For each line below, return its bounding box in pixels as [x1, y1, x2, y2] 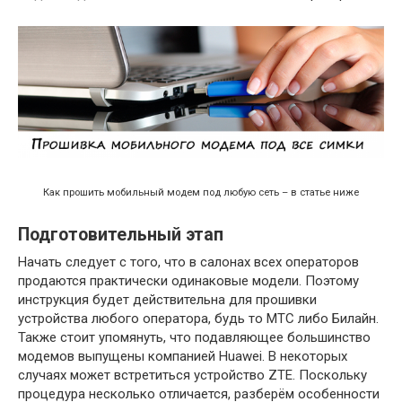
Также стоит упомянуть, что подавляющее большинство [18, 328, 371, 345]
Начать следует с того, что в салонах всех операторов [18, 253, 359, 270]
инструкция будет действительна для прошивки [18, 291, 317, 308]
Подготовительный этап [18, 224, 223, 246]
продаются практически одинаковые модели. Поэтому [18, 272, 359, 289]
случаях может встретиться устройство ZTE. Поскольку [18, 366, 367, 383]
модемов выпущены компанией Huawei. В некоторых [18, 347, 347, 364]
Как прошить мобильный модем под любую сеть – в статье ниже [43, 186, 359, 198]
